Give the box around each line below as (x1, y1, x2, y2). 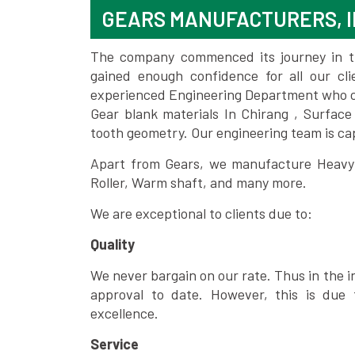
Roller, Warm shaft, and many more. (90, 174, 307, 191)
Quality (90, 235, 135, 253)
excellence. (90, 304, 158, 322)
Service (90, 335, 139, 353)
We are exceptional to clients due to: (90, 204, 312, 222)
